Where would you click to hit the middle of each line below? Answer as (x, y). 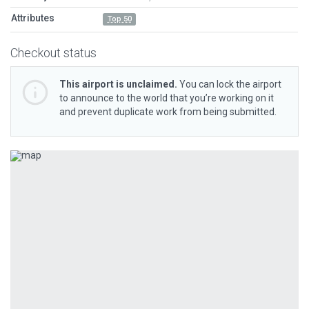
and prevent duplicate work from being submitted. (168, 112)
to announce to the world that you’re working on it (167, 98)
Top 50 (119, 19)
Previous (58, 159)
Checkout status (53, 53)
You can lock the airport (229, 84)
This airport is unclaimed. (118, 84)
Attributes (33, 18)
